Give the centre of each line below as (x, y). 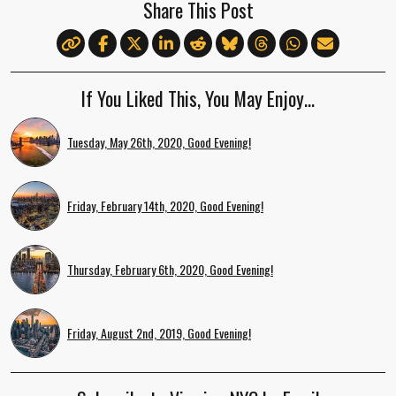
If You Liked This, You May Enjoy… (198, 98)
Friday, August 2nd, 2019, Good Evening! (159, 332)
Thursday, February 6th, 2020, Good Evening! (170, 269)
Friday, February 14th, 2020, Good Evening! (165, 205)
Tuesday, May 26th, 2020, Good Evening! (159, 141)
